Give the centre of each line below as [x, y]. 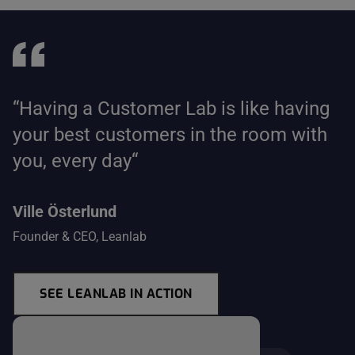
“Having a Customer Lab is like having [171, 108]
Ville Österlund [65, 211]
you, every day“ [75, 160]
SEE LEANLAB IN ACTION [116, 293]
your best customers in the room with [170, 134]
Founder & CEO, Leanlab [80, 236]
